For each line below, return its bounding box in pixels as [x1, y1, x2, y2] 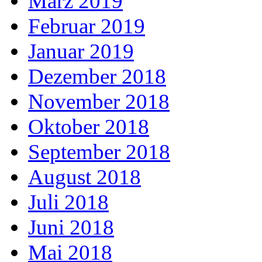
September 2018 [28, 139, 170, 164]
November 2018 [28, 89, 170, 113]
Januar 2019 [28, 39, 134, 63]
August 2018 [28, 164, 141, 189]
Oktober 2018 [28, 114, 149, 139]
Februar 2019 [28, 13, 145, 38]
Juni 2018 [28, 215, 114, 239]
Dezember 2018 [28, 64, 166, 88]
